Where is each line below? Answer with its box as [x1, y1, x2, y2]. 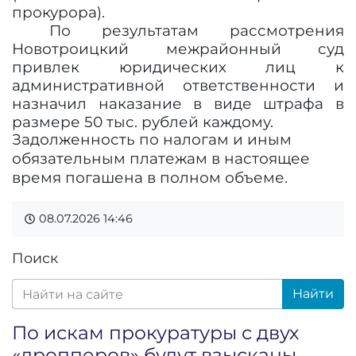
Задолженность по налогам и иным [12, 130, 292, 149]
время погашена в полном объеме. [12, 168, 288, 187]
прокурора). [12, 3, 105, 21]
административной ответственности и [12, 76, 344, 95]
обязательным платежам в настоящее [12, 149, 310, 168]
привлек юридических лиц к [12, 58, 344, 76]
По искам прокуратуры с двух [12, 321, 299, 344]
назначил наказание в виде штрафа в [12, 95, 344, 113]
